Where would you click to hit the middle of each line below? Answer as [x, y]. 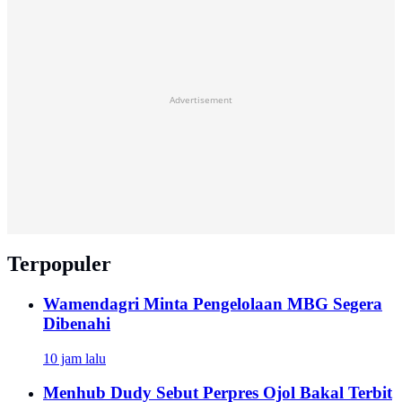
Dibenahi [77, 324]
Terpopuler [59, 264]
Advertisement [201, 100]
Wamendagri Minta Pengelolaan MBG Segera [213, 304]
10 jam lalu [74, 358]
